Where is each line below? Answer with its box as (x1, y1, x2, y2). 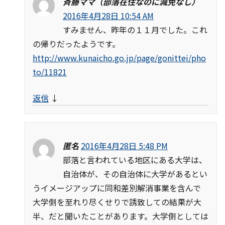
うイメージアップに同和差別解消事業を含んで (33, 181, 201, 194)
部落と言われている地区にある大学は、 (63, 153, 207, 166)
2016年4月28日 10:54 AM (63, 9, 154, 22)
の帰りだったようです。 (33, 37, 120, 50)
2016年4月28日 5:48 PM (81, 139, 168, 152)
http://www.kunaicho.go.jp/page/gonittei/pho (33, 51, 206, 64)
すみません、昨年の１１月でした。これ (63, 23, 207, 36)
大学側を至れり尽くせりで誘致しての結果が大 (33, 195, 201, 208)
